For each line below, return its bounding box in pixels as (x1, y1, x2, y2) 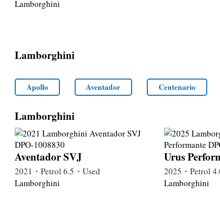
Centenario (159, 82, 196, 93)
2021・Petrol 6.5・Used (15, 165, 100, 177)
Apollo (26, 82, 48, 93)
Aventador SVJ (15, 149, 82, 164)
